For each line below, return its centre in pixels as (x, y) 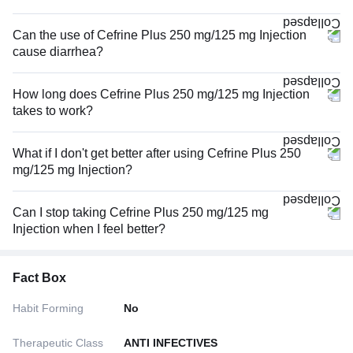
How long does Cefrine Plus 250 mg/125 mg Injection (161, 94)
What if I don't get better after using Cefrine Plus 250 (157, 153)
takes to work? (53, 110)
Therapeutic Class (58, 342)
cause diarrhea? (58, 51)
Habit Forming (48, 308)
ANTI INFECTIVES (171, 342)
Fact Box (39, 277)
